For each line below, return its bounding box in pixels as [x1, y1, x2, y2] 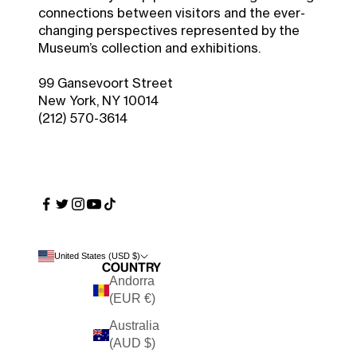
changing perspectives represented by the [38, 25, 300, 38]
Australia [109, 319, 159, 333]
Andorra [109, 274, 155, 288]
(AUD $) [109, 336, 155, 351]
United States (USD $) [54, 251, 140, 261]
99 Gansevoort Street [38, 77, 173, 91]
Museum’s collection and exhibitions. [38, 42, 264, 56]
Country [101, 260, 161, 275]
